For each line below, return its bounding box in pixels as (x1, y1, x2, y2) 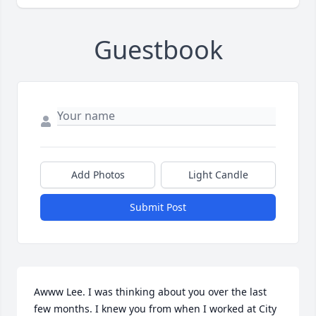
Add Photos (71, 168, 125, 182)
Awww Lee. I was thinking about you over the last (34, 285, 267, 299)
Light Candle (188, 168, 248, 182)
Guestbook (93, 32, 223, 68)
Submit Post (130, 200, 186, 214)
